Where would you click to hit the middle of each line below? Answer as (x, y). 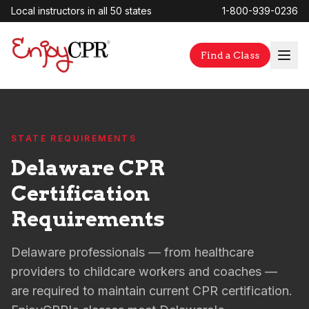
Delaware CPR (88, 168)
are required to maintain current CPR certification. (152, 291)
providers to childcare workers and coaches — (144, 271)
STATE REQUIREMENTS (74, 138)
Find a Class (230, 55)
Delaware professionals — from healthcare (132, 252)
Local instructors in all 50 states (81, 11)
